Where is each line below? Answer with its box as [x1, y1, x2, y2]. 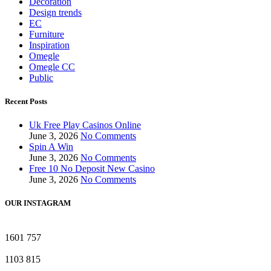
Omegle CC [29, 61, 75, 72]
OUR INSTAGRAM [5, 198, 71, 208]
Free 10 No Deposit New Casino [29, 163, 155, 174]
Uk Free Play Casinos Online [29, 119, 141, 130]
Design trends [29, 7, 82, 18]
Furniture [29, 28, 64, 39]
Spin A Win [29, 141, 73, 152]
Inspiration [29, 39, 70, 50]
